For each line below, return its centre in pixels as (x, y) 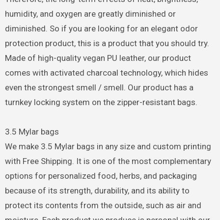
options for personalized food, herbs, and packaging (101, 176)
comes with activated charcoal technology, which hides (106, 72)
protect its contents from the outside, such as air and (103, 205)
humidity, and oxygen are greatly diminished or (90, 14)
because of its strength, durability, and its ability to (97, 190)
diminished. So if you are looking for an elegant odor (101, 28)
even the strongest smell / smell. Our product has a (99, 87)
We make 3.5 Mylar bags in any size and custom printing (108, 146)
